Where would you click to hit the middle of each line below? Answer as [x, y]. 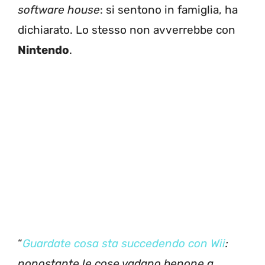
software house [59, 9]
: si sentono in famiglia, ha [169, 9]
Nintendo [43, 50]
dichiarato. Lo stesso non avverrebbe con [127, 30]
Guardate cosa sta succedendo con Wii [124, 243]
